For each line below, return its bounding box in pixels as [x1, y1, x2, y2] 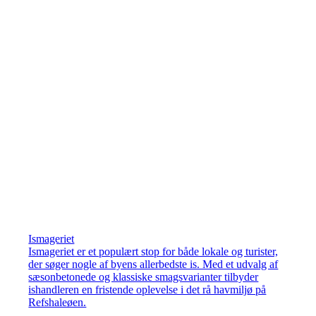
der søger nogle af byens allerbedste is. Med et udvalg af [28, 258, 279, 271]
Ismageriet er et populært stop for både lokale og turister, [28, 245, 279, 258]
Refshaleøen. [28, 296, 87, 309]
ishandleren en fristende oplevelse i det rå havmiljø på [28, 284, 267, 296]
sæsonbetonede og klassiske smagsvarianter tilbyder [28, 271, 259, 284]
